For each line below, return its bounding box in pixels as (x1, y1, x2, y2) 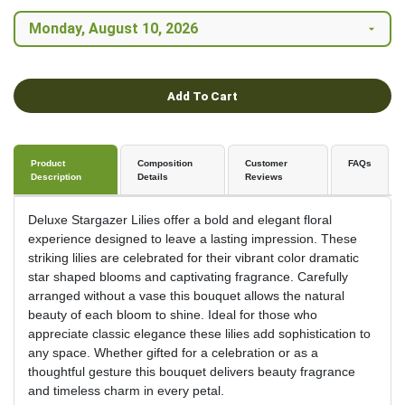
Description (31, 172, 81, 183)
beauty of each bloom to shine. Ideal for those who (28, 307, 317, 323)
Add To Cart (167, 89, 238, 103)
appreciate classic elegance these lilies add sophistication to (28, 326, 371, 342)
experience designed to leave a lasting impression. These (28, 231, 357, 247)
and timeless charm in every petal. (28, 383, 224, 399)
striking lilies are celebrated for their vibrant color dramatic (28, 250, 359, 266)
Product (31, 158, 65, 169)
